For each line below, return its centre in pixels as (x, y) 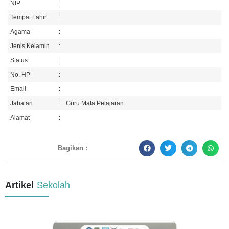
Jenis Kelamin (30, 46)
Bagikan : (73, 148)
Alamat (20, 118)
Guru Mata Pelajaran (95, 103)
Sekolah (53, 185)
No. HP (20, 75)
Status (19, 60)
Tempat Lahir (28, 17)
